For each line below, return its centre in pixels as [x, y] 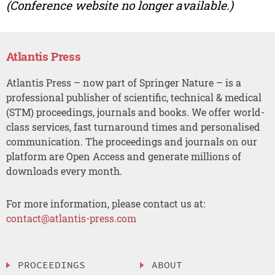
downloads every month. [64, 171]
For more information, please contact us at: [105, 203]
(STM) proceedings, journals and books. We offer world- [135, 112]
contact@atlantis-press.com [71, 218]
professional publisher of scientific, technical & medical [134, 98]
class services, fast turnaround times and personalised [133, 127]
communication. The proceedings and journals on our [131, 142]
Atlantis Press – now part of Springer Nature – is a [123, 83]
